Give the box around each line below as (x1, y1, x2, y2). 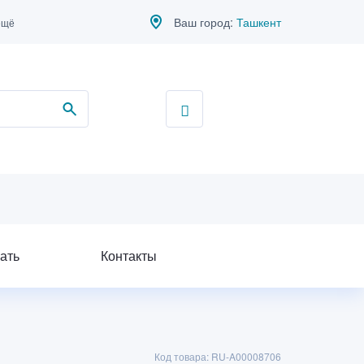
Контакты (101, 246, 157, 265)
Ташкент (236, 13, 281, 30)
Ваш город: (174, 13, 236, 30)
